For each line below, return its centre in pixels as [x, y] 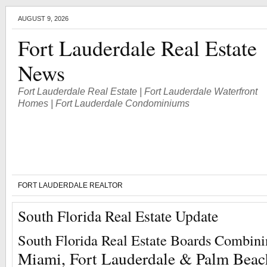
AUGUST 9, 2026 [43, 18]
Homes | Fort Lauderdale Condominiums [104, 103]
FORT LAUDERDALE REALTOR [70, 185]
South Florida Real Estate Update [118, 216]
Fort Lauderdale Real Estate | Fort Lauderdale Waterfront [138, 91]
